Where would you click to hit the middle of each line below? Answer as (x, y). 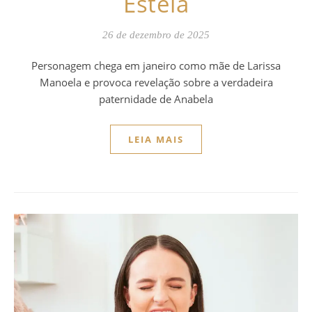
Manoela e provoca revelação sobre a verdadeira (156, 82)
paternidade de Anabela (156, 99)
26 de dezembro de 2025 (156, 34)
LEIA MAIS (156, 139)
